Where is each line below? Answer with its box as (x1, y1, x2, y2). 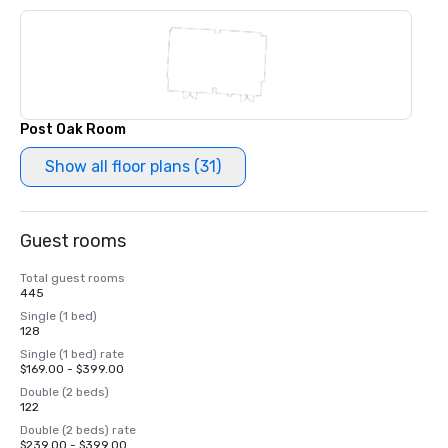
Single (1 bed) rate (20, 347, 124, 361)
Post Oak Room (20, 121, 126, 138)
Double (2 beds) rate (20, 423, 136, 437)
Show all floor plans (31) (45, 157, 221, 176)
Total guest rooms (20, 271, 125, 285)
